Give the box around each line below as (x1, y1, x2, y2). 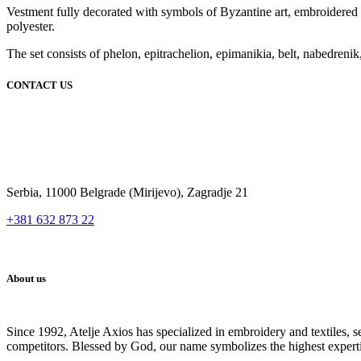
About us (6, 272, 46, 285)
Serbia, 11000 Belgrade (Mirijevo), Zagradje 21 (6, 185, 248, 200)
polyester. (6, 19, 55, 33)
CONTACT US (6, 79, 73, 92)
